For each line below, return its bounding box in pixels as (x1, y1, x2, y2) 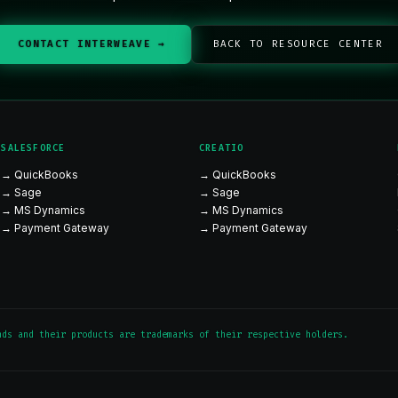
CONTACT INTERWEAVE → (18, 37, 166, 51)
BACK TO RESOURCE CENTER (212, 37, 383, 51)
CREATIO (198, 142, 244, 154)
